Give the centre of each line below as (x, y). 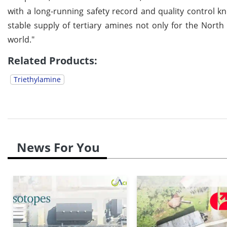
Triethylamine (37, 80)
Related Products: (52, 61)
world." (21, 40)
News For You (58, 147)
